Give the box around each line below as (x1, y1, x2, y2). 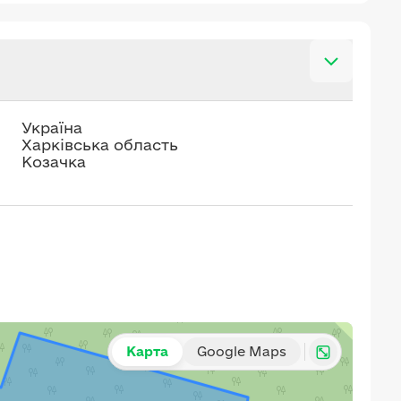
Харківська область (21, 136, 178, 153)
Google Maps (197, 344, 286, 359)
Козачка (21, 153, 86, 170)
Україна (21, 119, 82, 136)
